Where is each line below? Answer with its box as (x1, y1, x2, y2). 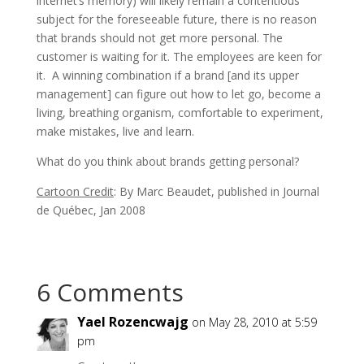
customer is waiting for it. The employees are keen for (36, 48, 322, 64)
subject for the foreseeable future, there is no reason (36, 11, 317, 27)
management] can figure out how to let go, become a (36, 85, 321, 102)
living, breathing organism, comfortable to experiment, (36, 104, 323, 120)
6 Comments (36, 275, 184, 309)
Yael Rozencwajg (76, 312, 188, 331)
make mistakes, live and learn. (36, 123, 194, 139)
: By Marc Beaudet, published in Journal (113, 183, 319, 199)
